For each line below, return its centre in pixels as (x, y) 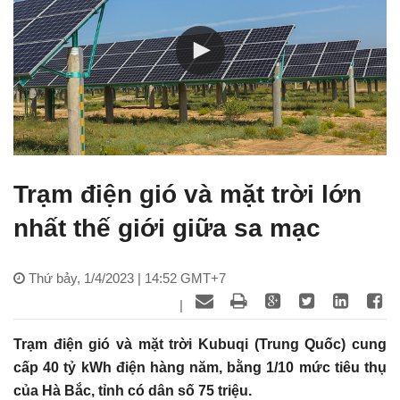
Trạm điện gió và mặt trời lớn (187, 195)
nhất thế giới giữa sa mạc (167, 229)
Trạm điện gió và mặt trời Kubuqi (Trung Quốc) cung (200, 345)
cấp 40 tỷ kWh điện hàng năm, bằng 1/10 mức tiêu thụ (200, 368)
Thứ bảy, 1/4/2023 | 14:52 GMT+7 (127, 279)
